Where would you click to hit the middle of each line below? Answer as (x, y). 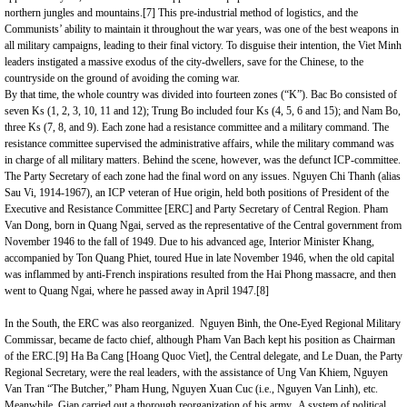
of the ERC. (30, 356)
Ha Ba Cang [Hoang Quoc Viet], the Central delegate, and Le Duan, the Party (235, 356)
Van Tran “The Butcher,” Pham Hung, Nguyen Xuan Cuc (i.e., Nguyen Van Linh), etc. (191, 389)
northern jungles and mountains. (74, 13)
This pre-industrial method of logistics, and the (257, 13)
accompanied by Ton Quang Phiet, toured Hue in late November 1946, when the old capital (199, 258)
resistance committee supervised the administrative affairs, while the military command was (199, 144)
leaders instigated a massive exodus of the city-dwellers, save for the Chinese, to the (184, 62)
